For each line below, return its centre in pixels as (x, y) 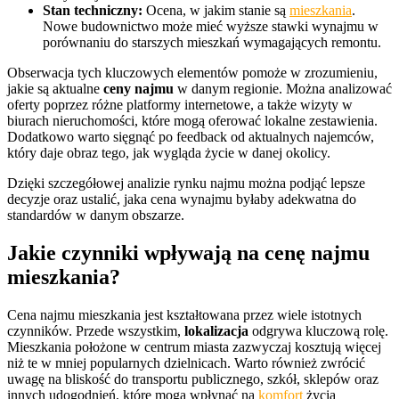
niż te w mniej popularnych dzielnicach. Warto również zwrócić (186, 362)
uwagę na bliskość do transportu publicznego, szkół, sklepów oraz (193, 379)
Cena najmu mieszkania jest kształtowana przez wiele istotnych (184, 314)
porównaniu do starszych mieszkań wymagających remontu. (212, 42)
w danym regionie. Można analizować (283, 89)
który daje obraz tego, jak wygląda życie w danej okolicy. (169, 153)
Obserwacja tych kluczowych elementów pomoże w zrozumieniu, (192, 73)
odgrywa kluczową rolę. (318, 330)
